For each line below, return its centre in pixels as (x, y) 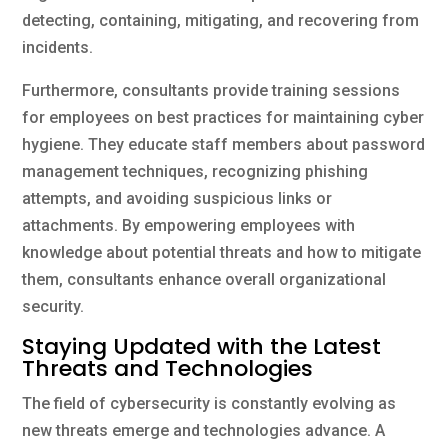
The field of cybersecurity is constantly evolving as (209, 403)
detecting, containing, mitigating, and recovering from (221, 20)
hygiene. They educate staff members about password (224, 144)
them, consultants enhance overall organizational (204, 279)
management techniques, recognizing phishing (195, 171)
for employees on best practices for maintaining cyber (223, 117)
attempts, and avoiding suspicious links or (177, 198)
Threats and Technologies (168, 368)
